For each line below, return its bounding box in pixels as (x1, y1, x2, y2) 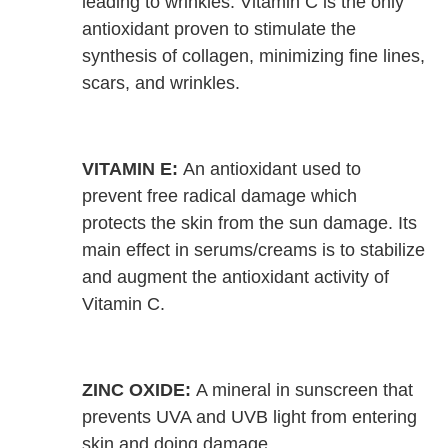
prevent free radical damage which (82, 186, 358, 207)
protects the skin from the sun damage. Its (82, 213, 418, 234)
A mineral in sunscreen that (191, 380, 414, 401)
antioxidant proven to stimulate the (82, 19, 357, 40)
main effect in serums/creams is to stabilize (82, 240, 426, 261)
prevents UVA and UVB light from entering (82, 407, 418, 428)
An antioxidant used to (178, 159, 362, 180)
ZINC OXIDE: (82, 380, 192, 401)
